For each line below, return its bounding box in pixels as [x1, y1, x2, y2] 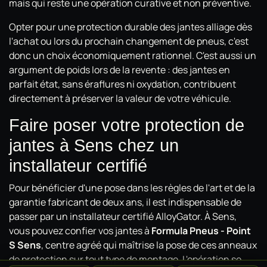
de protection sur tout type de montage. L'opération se [9, 252, 241, 266]
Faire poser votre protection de [9, 115, 244, 135]
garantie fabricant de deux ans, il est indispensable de [9, 195, 241, 209]
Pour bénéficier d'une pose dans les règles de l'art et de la [9, 181, 255, 194]
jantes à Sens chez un [9, 135, 179, 155]
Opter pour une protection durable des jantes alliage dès [9, 20, 252, 33]
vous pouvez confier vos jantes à [9, 223, 151, 237]
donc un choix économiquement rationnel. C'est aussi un [9, 48, 256, 62]
